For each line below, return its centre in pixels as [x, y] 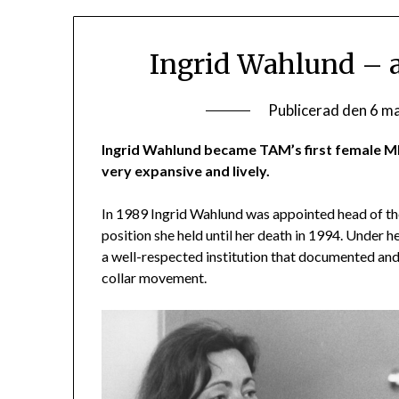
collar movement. [155, 277]
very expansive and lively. [186, 170]
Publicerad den [318, 110]
